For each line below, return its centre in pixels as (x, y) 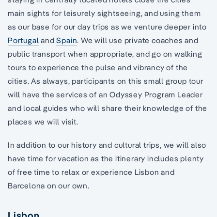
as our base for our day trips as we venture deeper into (107, 27)
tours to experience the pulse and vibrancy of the (98, 68)
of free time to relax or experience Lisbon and (91, 172)
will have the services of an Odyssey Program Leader (105, 95)
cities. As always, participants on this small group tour (106, 81)
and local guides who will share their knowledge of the (108, 108)
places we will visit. (43, 122)
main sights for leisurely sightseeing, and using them (104, 13)
